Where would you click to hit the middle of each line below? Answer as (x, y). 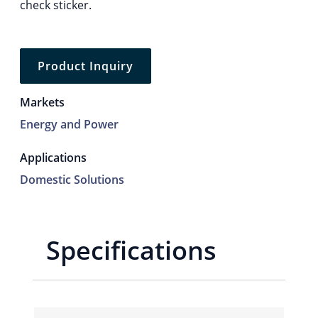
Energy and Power (69, 124)
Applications (53, 157)
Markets (42, 102)
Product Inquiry (86, 66)
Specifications (132, 250)
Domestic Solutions (72, 179)
